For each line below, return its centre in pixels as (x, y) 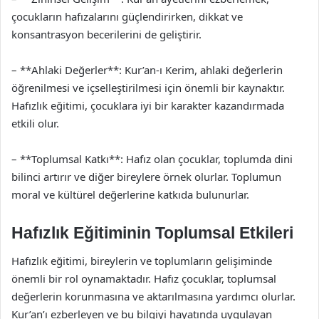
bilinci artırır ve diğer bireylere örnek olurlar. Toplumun (146, 176)
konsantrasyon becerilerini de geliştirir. (106, 34)
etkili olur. (35, 123)
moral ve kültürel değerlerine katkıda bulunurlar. (130, 194)
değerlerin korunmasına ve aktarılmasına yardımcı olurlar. (153, 296)
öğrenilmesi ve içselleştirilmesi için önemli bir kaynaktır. (148, 87)
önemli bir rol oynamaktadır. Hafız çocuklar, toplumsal (144, 278)
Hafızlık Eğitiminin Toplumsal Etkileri (152, 232)
